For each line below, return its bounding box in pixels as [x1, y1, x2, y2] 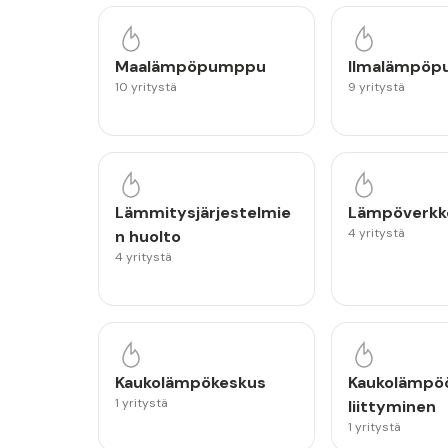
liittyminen [347, 396, 436, 417]
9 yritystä [347, 79, 405, 95]
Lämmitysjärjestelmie [115, 202, 291, 223]
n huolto [115, 226, 181, 247]
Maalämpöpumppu [115, 56, 266, 77]
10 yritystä [115, 79, 177, 95]
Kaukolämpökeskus [115, 372, 266, 393]
